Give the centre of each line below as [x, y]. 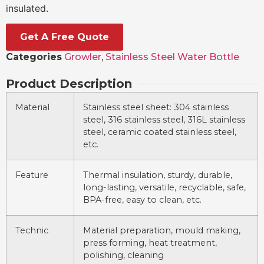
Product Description [69, 84]
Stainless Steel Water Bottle [172, 57]
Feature [32, 175]
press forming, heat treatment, [150, 243]
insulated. [27, 8]
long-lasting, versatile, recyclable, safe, [164, 188]
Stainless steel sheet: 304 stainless [156, 108]
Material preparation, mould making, [162, 231]
